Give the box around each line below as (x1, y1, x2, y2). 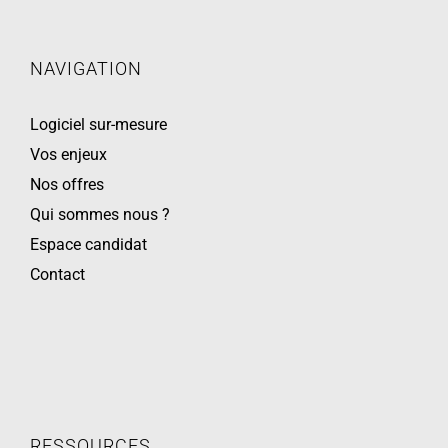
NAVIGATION (30, 58, 142, 79)
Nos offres (30, 175, 104, 194)
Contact (30, 265, 85, 284)
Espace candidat (30, 235, 147, 254)
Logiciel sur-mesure (30, 115, 167, 134)
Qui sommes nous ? (30, 205, 170, 224)
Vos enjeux (30, 145, 107, 164)
